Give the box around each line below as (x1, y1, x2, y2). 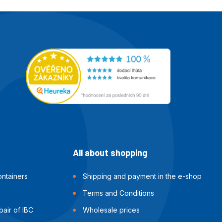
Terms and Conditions (83, 189, 155, 198)
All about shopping (73, 147, 148, 159)
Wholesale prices (83, 206, 140, 215)
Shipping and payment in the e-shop (83, 172, 202, 181)
